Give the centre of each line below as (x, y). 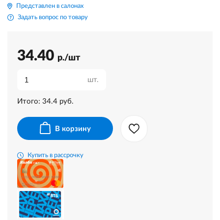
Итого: (30, 101)
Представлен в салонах (50, 6)
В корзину (73, 129)
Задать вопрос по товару (53, 17)
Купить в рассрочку (55, 155)
